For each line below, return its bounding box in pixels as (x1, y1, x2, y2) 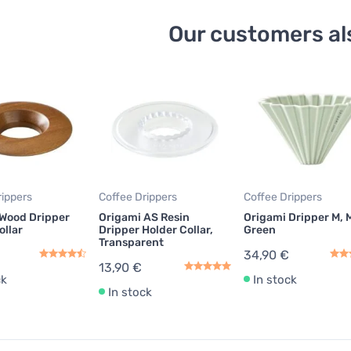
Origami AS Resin (99, 211, 190, 225)
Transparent (99, 236, 165, 250)
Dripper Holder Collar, (99, 223, 214, 237)
